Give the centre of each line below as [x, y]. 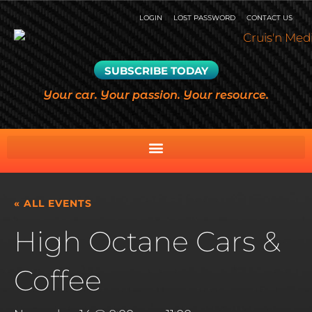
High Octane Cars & [147, 242]
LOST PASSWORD [204, 18]
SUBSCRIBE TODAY [156, 71]
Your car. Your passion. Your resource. [156, 95]
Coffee [58, 281]
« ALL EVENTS [53, 204]
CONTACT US [270, 18]
